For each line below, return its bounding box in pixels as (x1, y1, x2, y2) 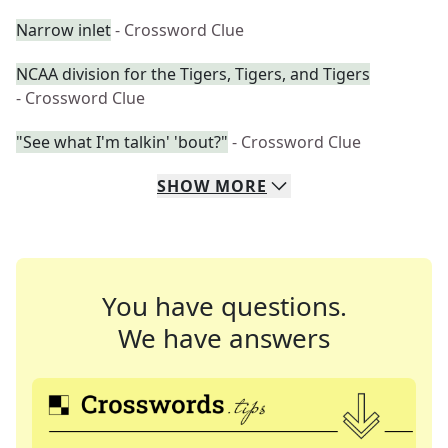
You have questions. (101, 288, 347, 324)
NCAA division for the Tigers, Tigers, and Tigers (16, 63, 370, 85)
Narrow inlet (16, 19, 111, 41)
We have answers (118, 320, 330, 356)
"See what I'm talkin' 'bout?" (16, 131, 228, 153)
